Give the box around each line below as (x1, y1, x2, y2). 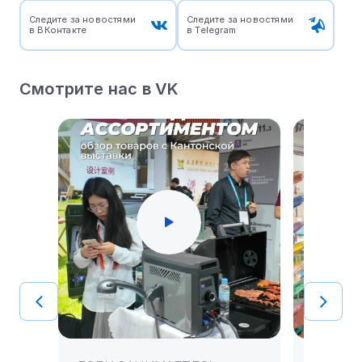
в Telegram (187, 24, 236, 36)
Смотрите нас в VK (19, 79, 179, 99)
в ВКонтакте (29, 24, 87, 36)
